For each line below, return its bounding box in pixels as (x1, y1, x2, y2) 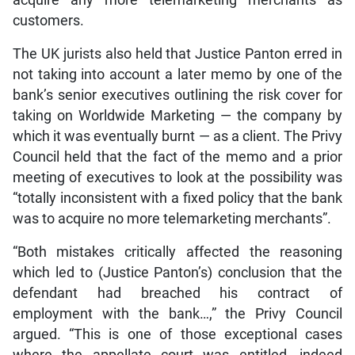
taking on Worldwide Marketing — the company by (12, 107, 343, 124)
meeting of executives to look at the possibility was (12, 169, 343, 185)
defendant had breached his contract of (12, 284, 343, 301)
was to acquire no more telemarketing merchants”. (12, 210, 331, 227)
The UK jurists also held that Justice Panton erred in (12, 45, 343, 62)
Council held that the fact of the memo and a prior (12, 148, 343, 165)
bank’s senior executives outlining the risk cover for (12, 86, 343, 103)
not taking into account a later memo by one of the (12, 66, 343, 82)
